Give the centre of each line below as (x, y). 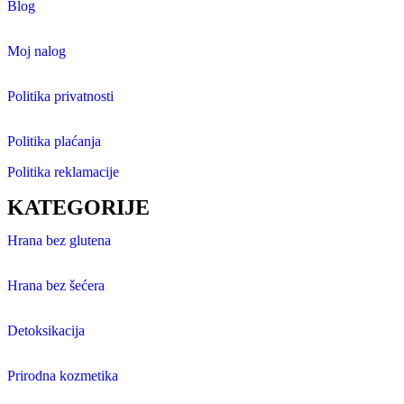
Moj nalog (37, 51)
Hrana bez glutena (59, 241)
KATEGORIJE (78, 208)
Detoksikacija (46, 331)
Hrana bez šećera (56, 286)
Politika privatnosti (60, 96)
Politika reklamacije (63, 172)
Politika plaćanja (54, 142)
